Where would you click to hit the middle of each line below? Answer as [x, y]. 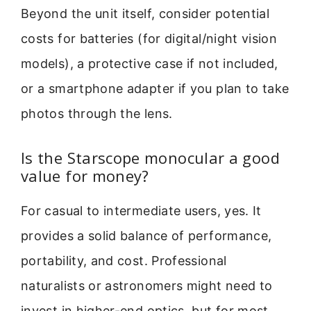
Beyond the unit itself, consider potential [145, 13]
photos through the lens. [97, 113]
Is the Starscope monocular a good [150, 158]
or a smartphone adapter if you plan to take [155, 88]
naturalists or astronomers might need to [147, 286]
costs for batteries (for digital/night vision [149, 38]
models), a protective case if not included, [150, 63]
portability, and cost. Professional [124, 261]
